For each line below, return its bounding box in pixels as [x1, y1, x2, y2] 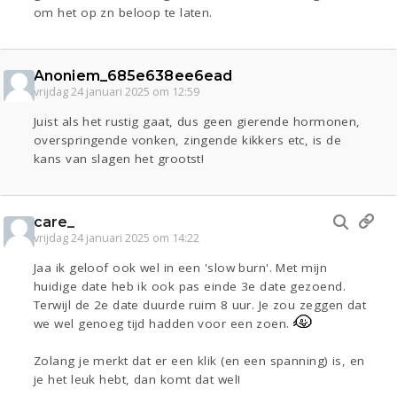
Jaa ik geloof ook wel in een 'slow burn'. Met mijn [34, 260, 328, 276]
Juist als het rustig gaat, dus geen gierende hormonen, [34, 113, 361, 130]
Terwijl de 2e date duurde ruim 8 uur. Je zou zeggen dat [34, 297, 367, 314]
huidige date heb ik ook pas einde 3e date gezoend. [34, 278, 346, 295]
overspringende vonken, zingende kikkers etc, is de [34, 132, 342, 149]
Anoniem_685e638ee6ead [34, 67, 233, 85]
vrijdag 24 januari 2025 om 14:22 [34, 230, 199, 246]
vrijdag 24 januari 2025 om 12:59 [34, 84, 199, 100]
